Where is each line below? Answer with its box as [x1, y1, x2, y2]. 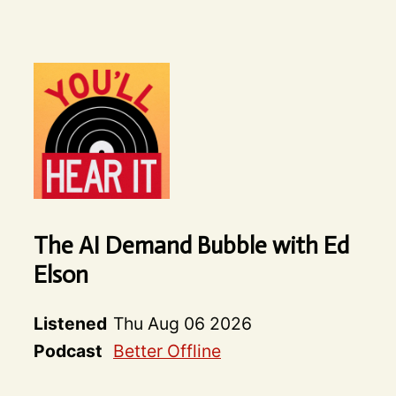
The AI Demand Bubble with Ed [33, 231, 349, 261]
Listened [33, 313, 107, 335]
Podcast [33, 340, 103, 362]
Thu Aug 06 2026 [112, 313, 252, 335]
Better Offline [112, 340, 221, 362]
